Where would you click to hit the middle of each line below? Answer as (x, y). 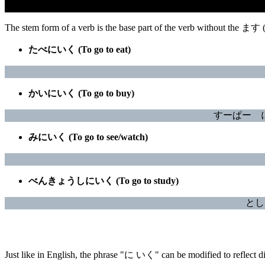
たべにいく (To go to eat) (80, 49)
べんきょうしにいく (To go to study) (104, 180)
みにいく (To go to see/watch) (88, 137)
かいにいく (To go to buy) (81, 93)
